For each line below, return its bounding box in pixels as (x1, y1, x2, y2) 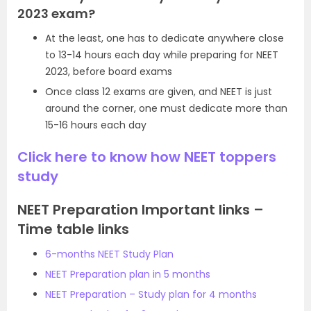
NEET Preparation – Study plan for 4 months (45, 287, 257, 302)
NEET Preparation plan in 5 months (45, 267, 210, 282)
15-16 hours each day (45, 118, 146, 133)
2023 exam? (17, 5, 95, 23)
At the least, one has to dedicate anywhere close (45, 31, 284, 46)
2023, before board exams (45, 65, 172, 79)
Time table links (17, 219, 129, 239)
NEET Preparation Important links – (17, 200, 264, 220)
